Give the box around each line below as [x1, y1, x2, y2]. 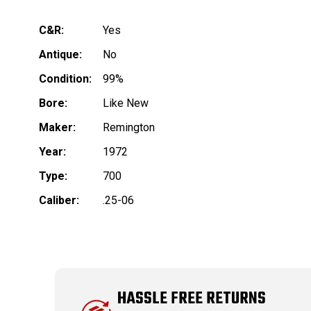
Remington [103, 121, 155, 135]
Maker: [39, 121, 76, 135]
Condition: [39, 72, 92, 86]
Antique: [39, 48, 82, 62]
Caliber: [39, 194, 79, 208]
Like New [103, 96, 149, 110]
